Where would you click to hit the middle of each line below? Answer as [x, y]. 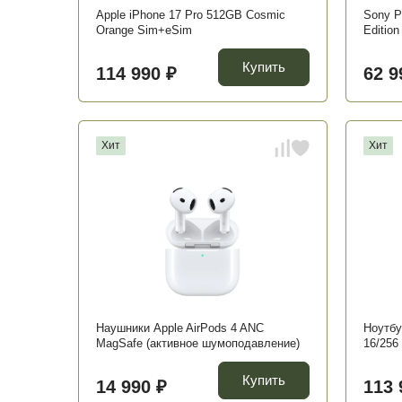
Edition [381, 30]
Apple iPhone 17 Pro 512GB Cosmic [191, 15]
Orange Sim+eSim [144, 30]
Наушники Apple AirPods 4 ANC [180, 328]
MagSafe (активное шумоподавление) [198, 343]
